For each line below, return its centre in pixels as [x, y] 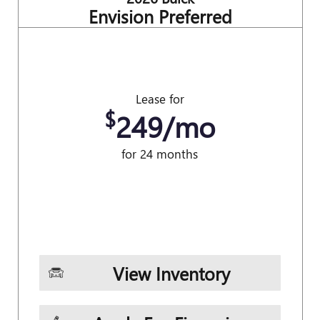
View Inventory [171, 273]
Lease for [160, 99]
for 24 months [160, 154]
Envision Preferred [160, 16]
